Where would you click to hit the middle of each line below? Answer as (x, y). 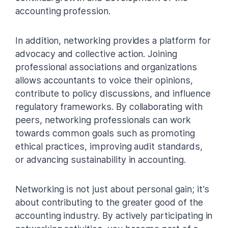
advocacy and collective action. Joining (96, 53)
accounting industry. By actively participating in (114, 215)
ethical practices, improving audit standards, (109, 146)
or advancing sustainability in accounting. (101, 159)
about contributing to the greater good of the (109, 202)
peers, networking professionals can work (103, 120)
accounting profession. (63, 11)
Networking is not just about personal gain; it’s (112, 189)
